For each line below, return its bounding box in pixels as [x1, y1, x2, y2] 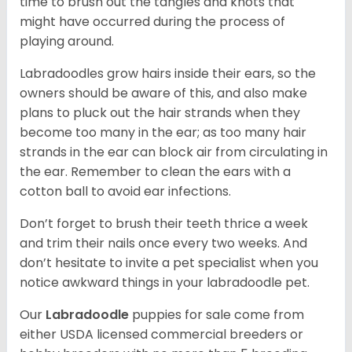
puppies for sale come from [132, 305, 304, 324]
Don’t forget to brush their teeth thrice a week [20, 214, 308, 233]
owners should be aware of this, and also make [20, 83, 307, 102]
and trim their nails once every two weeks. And [20, 233, 307, 252]
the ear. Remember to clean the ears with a [20, 162, 291, 181]
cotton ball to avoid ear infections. [20, 181, 234, 200]
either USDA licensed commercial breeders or [20, 324, 303, 343]
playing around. [20, 31, 114, 50]
